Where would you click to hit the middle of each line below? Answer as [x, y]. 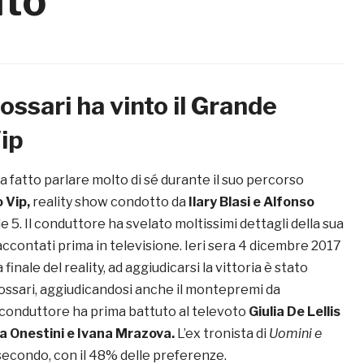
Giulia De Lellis [295, 312]
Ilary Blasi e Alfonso [251, 202]
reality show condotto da [110, 202]
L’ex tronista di [221, 334]
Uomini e [294, 334]
